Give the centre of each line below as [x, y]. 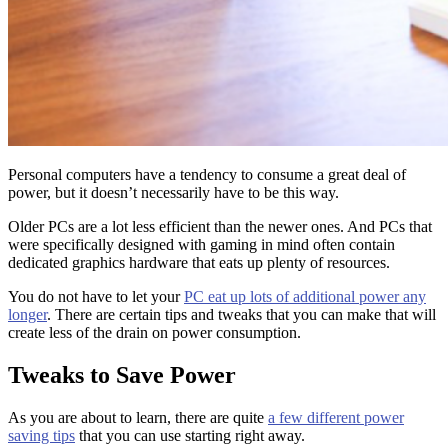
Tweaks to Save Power [122, 374]
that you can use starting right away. [190, 435]
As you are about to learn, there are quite [138, 417]
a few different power [336, 417]
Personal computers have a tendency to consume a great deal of [207, 174]
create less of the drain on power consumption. [154, 332]
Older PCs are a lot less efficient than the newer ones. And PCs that [220, 226]
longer [27, 314]
